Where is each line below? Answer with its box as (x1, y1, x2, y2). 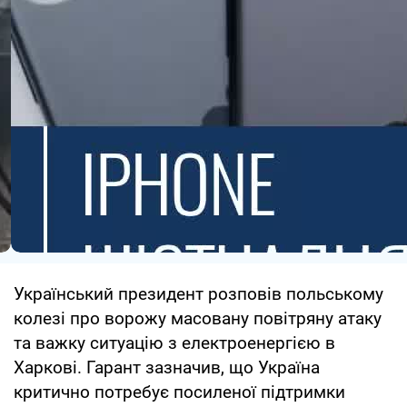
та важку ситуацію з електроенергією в (14, 332, 335, 353)
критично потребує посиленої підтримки (14, 381, 345, 402)
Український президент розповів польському (14, 283, 383, 304)
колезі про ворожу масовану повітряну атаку (14, 307, 382, 329)
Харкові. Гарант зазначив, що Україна (14, 356, 320, 378)
